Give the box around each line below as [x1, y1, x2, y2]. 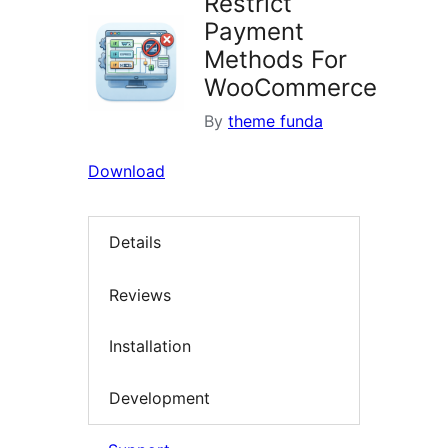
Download [88, 161, 165, 181]
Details [109, 232, 161, 253]
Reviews [109, 284, 171, 305]
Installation [109, 336, 191, 357]
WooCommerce [204, 73, 377, 102]
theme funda [228, 111, 323, 131]
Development [109, 387, 210, 408]
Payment [204, 17, 304, 46]
